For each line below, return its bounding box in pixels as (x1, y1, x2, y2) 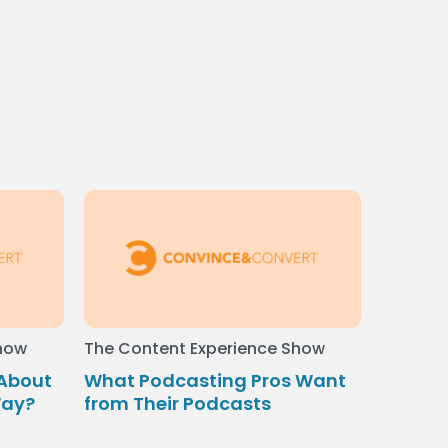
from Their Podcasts (83, 391, 271, 417)
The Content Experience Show (83, 337, 325, 361)
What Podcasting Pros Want (83, 368, 346, 394)
